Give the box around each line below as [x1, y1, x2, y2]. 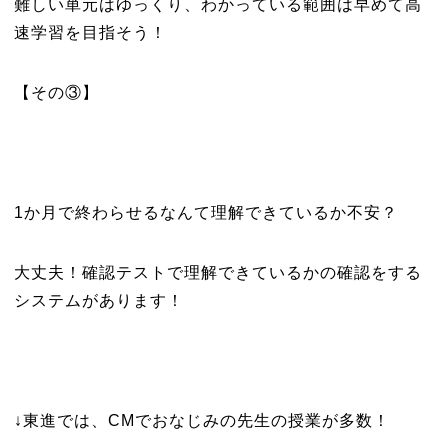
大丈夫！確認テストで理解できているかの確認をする [13, 264, 422, 281]
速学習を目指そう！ [13, 24, 167, 41]
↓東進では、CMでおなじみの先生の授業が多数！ [13, 412, 390, 429]
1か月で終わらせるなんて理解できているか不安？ [13, 204, 398, 221]
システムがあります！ [13, 292, 184, 309]
